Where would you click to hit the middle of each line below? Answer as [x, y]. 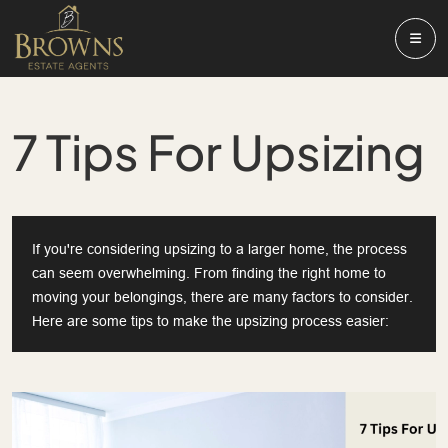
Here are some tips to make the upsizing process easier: [210, 321]
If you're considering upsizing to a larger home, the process [219, 249]
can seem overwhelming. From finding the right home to [209, 273]
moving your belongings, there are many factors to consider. [222, 297]
